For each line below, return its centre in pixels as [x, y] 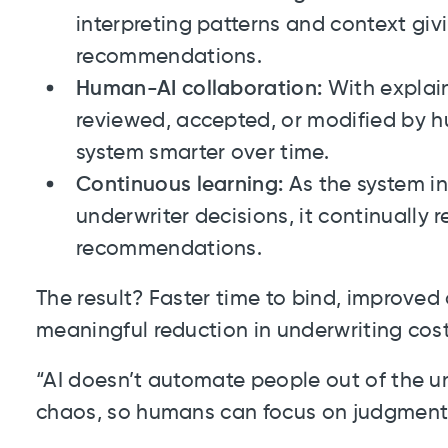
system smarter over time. [203, 153]
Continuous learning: [180, 185]
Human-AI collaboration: [199, 89]
